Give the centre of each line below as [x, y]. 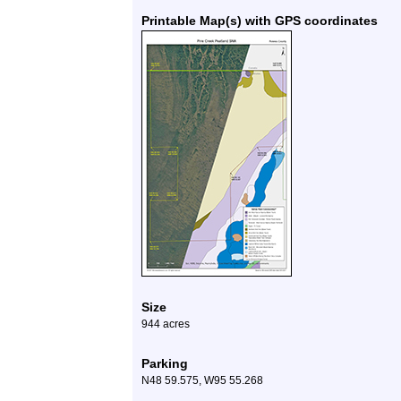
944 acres [166, 324]
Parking [165, 363]
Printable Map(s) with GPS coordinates [260, 21]
